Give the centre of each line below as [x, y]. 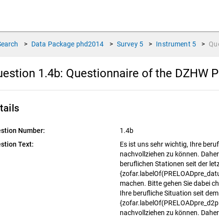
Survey [127, 44]
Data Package [53, 44]
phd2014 [90, 44]
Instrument [173, 44]
